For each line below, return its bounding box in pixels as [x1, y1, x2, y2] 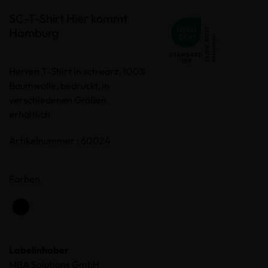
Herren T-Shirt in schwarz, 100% [9, 65, 146, 77]
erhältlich [9, 108, 50, 120]
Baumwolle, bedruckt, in [9, 79, 109, 92]
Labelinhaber [9, 243, 69, 256]
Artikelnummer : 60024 [9, 134, 111, 147]
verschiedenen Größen [9, 93, 106, 106]
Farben [9, 172, 40, 185]
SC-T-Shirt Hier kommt [9, 10, 127, 26]
